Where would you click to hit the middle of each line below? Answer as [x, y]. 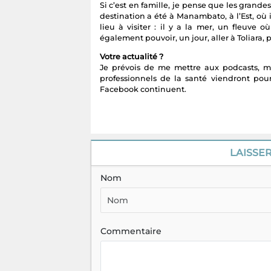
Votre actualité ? [131, 57]
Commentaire [131, 231]
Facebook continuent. [143, 90]
